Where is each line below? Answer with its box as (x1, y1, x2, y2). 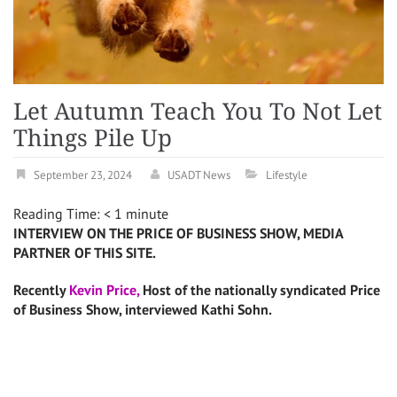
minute (126, 204, 168, 222)
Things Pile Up (13, 124, 172, 152)
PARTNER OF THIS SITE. (13, 243, 156, 261)
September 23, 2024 (34, 167, 132, 183)
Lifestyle (266, 167, 307, 183)
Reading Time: (13, 204, 104, 222)
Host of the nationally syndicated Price (139, 280, 380, 299)
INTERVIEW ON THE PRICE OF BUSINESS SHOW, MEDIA (13, 223, 343, 242)
